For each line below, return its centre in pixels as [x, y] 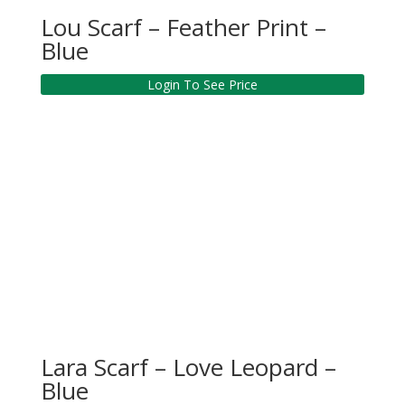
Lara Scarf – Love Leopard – [188, 367]
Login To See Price [202, 85]
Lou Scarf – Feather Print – [183, 28]
